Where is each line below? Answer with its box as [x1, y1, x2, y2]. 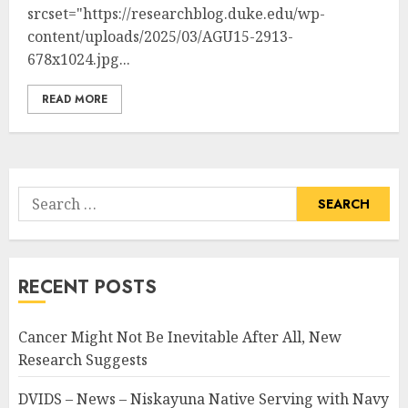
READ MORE [42, 91, 107, 107]
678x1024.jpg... [27, 49, 130, 69]
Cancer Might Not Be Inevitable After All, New [18, 327, 342, 347]
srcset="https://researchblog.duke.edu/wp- [27, 4, 325, 24]
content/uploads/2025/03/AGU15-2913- [27, 26, 293, 46]
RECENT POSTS [18, 274, 157, 301]
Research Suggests [18, 350, 148, 370]
